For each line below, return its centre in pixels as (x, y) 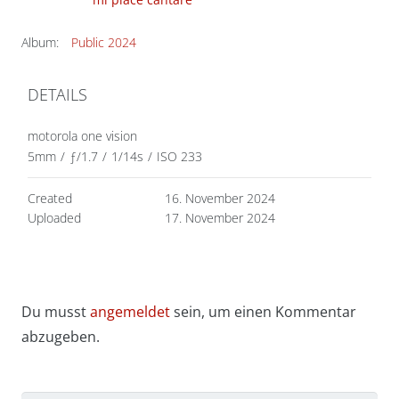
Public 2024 (104, 42)
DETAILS (57, 94)
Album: (40, 42)
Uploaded (54, 218)
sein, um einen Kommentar (263, 312)
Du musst (56, 312)
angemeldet (130, 312)
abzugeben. (61, 337)
